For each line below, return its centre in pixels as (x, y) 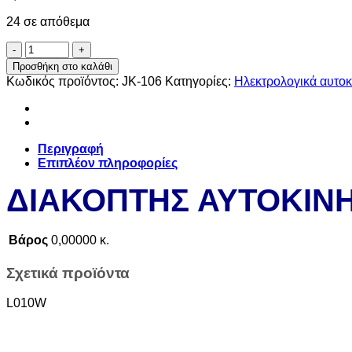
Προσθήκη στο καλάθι (62, 66)
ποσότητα (51, 90)
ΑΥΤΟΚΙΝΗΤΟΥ (69, 61)
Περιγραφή (71, 148)
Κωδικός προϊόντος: (64, 81)
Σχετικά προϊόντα (68, 273)
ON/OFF (48, 75)
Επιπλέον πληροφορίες (108, 163)
